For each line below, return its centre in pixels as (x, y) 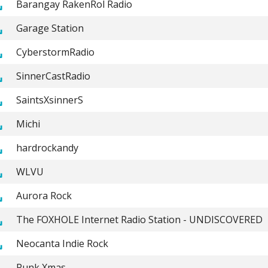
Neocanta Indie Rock (62, 243)
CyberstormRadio (55, 52)
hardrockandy (47, 147)
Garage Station (50, 28)
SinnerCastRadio (53, 76)
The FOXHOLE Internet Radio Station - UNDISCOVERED (139, 219)
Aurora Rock (44, 195)
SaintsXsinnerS (49, 100)
